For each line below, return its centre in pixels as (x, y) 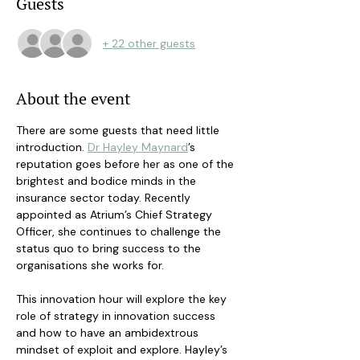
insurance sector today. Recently (105, 198)
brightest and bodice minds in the (108, 181)
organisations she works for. (92, 265)
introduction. (52, 147)
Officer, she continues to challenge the (120, 231)
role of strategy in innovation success (117, 316)
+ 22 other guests (149, 43)
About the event (73, 98)
